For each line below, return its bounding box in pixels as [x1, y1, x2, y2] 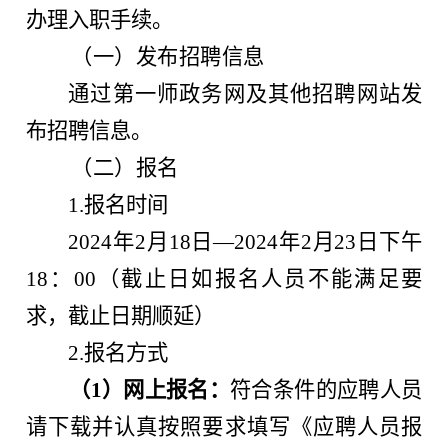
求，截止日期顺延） [26, 303, 216, 328]
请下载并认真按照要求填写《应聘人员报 [26, 414, 422, 439]
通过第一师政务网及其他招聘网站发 [68, 81, 422, 106]
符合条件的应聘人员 [230, 377, 422, 402]
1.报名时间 [68, 192, 169, 217]
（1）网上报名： [69, 377, 231, 402]
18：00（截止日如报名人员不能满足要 [26, 266, 422, 291]
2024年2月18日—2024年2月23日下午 [68, 229, 422, 254]
